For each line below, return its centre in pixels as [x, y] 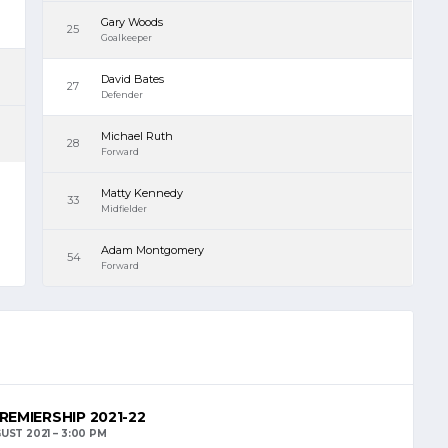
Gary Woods [132, 22]
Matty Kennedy [142, 193]
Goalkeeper [127, 38]
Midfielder [124, 209]
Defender [122, 95]
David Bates [133, 79]
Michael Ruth [137, 136]
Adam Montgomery [153, 250]
